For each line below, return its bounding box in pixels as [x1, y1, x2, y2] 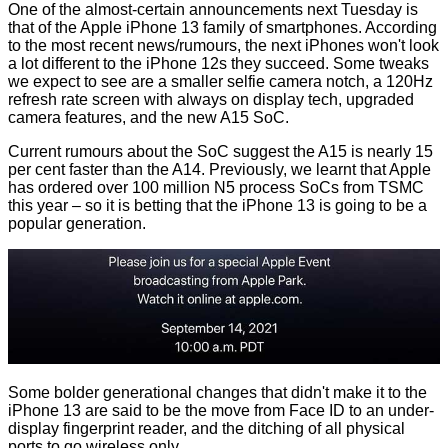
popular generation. [8, 215, 146, 233]
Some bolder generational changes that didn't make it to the [8, 384, 427, 402]
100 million [132, 179, 210, 197]
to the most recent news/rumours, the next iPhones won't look [8, 37, 439, 55]
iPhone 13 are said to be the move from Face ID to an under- [8, 402, 434, 420]
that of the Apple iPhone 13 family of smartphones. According [8, 19, 437, 37]
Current [8, 143, 65, 161]
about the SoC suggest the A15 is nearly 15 [123, 143, 433, 161]
